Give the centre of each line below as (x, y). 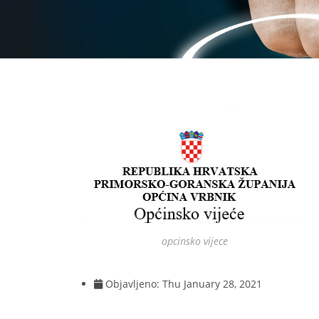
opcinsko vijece (194, 241)
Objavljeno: (134, 284)
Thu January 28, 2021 (212, 284)
